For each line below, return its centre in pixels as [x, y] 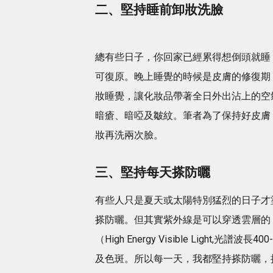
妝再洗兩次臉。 [129, 135]
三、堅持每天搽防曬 [153, 173]
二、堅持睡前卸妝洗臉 [159, 10]
